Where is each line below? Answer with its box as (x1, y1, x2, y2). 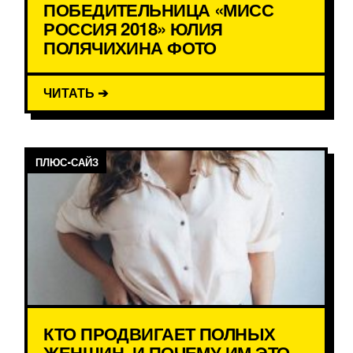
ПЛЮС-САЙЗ (35, 154, 99, 170)
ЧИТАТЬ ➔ (43, 84, 109, 102)
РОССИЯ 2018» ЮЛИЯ (43, 16, 223, 42)
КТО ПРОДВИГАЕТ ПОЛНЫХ (43, 321, 276, 347)
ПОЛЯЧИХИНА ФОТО (43, 35, 217, 61)
